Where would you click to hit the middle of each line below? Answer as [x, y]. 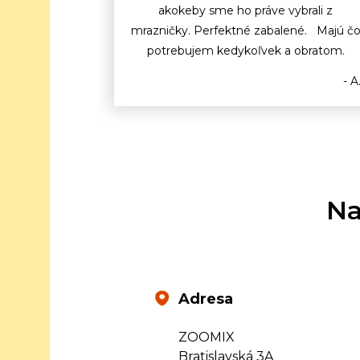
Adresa [206, 299]
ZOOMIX [207, 337]
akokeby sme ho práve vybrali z [245, 10]
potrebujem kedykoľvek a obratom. [245, 50]
